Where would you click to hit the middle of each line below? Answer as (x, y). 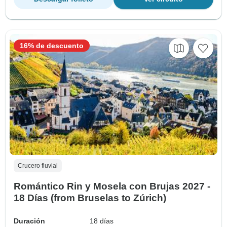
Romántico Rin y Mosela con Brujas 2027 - (112, 186)
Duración (29, 221)
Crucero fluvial (38, 166)
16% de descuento (52, 46)
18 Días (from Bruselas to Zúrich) (90, 198)
